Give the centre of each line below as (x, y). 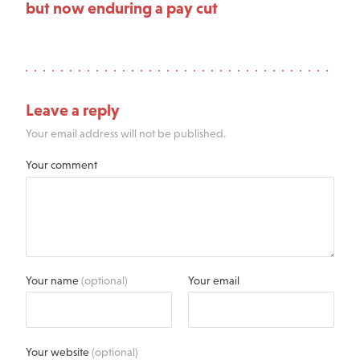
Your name (53, 281)
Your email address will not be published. (125, 134)
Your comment (61, 165)
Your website (58, 352)
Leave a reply (72, 109)
